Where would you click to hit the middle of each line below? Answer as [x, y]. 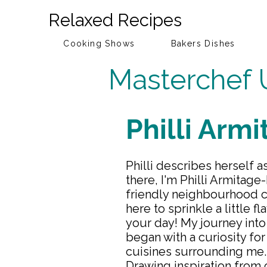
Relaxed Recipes [115, 20]
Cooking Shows [99, 44]
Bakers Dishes [203, 44]
